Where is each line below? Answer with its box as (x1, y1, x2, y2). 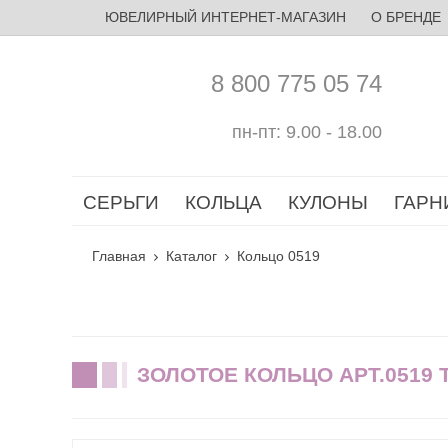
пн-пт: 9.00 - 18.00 (232, 121, 382, 142)
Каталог (166, 248, 217, 264)
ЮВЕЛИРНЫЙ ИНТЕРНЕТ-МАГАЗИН (104, 9, 346, 25)
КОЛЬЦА (185, 192, 262, 213)
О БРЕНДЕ (370, 9, 441, 25)
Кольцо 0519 (237, 248, 320, 264)
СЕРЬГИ (83, 192, 159, 213)
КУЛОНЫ (288, 192, 368, 213)
